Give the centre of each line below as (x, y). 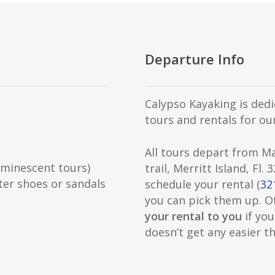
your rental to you (193, 216)
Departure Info (194, 59)
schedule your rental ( (202, 184)
